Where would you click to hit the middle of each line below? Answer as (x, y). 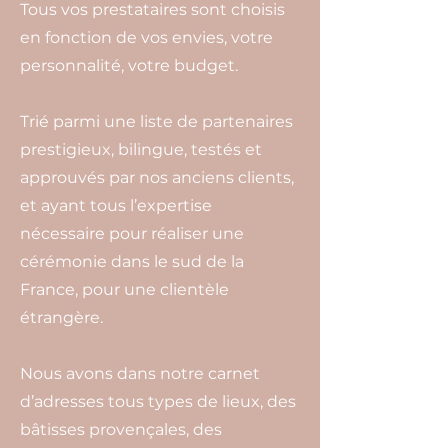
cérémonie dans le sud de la (132, 261)
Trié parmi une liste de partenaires (156, 121)
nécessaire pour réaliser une (132, 233)
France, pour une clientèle (124, 289)
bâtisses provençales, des (121, 429)
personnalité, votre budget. (129, 65)
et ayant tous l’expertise (116, 205)
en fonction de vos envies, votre (146, 37)
